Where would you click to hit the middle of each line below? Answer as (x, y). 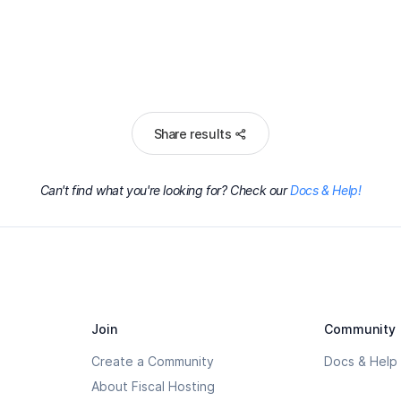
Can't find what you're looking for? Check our (165, 191)
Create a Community (153, 362)
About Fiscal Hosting (154, 387)
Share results (192, 134)
